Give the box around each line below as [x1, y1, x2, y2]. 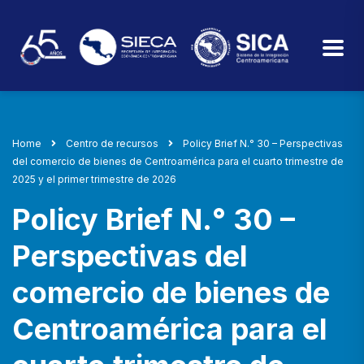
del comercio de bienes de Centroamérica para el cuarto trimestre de [12, 155, 344, 168]
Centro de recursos [66, 137, 158, 150]
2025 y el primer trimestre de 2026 [12, 173, 176, 186]
